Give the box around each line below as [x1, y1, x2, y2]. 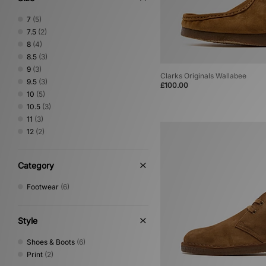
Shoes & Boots [27, 237, 75, 246]
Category [18, 160, 54, 170]
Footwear [27, 182, 59, 191]
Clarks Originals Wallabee [160, 71, 246, 81]
